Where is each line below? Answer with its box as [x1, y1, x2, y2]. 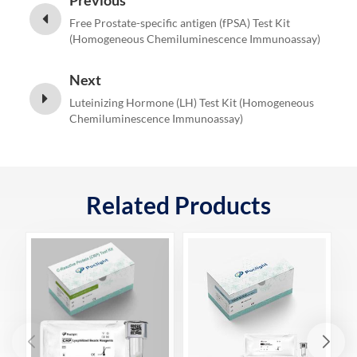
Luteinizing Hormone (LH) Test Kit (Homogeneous [69, 96, 314, 110]
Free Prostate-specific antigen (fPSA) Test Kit [69, 16, 290, 30]
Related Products [85, 190, 271, 220]
